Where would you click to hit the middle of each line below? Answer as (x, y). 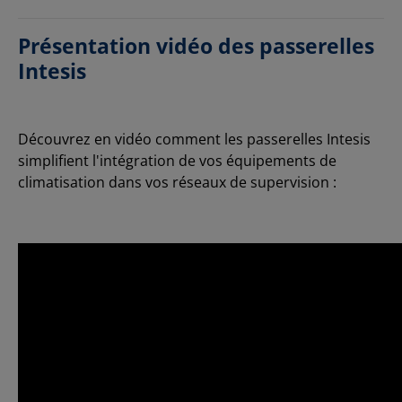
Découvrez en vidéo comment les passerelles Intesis (194, 139)
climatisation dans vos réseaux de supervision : (177, 182)
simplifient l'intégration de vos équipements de (177, 160)
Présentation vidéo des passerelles (196, 45)
